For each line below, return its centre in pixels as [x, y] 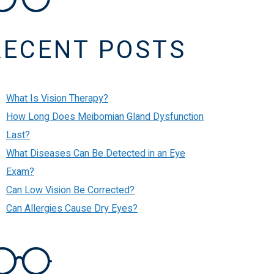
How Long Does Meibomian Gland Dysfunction [105, 117]
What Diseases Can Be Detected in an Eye [96, 154]
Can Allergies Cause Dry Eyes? [72, 209]
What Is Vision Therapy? [57, 98]
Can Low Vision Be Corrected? [70, 190]
